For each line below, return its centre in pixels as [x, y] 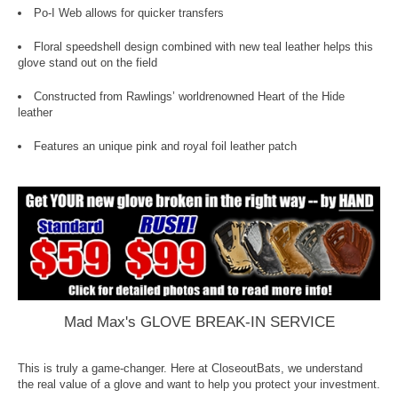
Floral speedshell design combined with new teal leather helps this [203, 47]
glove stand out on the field [88, 63]
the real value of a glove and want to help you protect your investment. [199, 384]
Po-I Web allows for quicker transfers [129, 13]
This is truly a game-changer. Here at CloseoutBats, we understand [190, 368]
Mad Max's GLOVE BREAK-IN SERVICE [199, 322]
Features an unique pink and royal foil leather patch [165, 147]
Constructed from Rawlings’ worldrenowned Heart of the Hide [189, 97]
